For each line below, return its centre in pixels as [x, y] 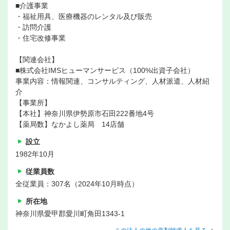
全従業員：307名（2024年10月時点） [77, 184]
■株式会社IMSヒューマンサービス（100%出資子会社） [105, 71]
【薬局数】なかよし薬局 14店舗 [70, 124]
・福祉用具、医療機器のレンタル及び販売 [84, 17]
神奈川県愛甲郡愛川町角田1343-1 [70, 214]
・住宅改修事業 [41, 38]
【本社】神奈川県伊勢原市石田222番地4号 [85, 114]
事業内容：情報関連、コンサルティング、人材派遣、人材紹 [112, 81]
